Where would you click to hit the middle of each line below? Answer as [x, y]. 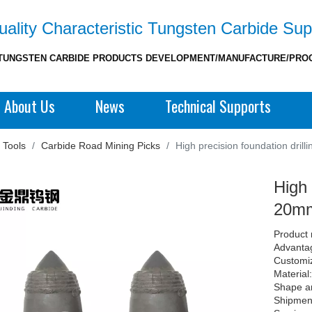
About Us [30, 106]
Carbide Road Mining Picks [101, 146]
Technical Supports [218, 106]
